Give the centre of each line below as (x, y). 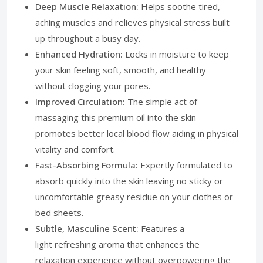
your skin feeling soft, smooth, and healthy (121, 70)
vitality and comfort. (75, 149)
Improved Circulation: (80, 102)
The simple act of (161, 102)
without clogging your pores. (93, 86)
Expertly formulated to (185, 165)
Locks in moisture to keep (176, 54)
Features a (161, 228)
